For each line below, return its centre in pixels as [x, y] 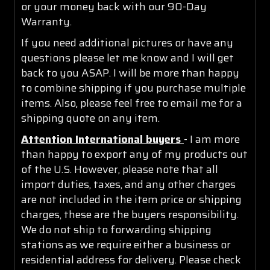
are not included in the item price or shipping [131, 199]
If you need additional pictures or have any [127, 42]
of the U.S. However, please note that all [120, 169]
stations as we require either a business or [126, 244]
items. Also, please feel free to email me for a [132, 103]
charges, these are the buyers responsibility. [130, 214]
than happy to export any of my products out [134, 154]
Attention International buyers [102, 139]
